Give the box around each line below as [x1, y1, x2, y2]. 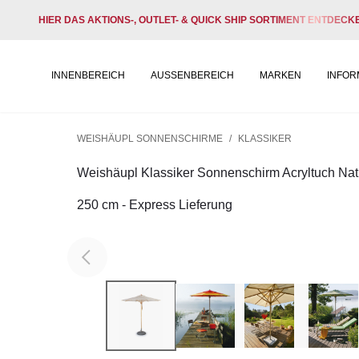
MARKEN [260, 70, 301, 81]
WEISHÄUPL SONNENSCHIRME [77, 133, 223, 144]
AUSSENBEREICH [151, 70, 234, 81]
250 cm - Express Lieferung [77, 198, 232, 212]
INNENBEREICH [51, 70, 125, 81]
